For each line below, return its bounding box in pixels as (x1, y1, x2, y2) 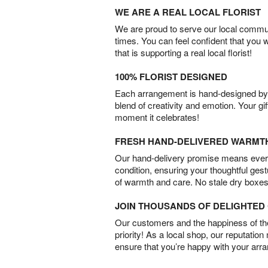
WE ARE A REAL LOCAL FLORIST (115, 5, 261, 19)
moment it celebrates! (115, 110, 199, 123)
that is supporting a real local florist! (115, 45, 252, 59)
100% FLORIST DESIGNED (115, 69, 227, 83)
